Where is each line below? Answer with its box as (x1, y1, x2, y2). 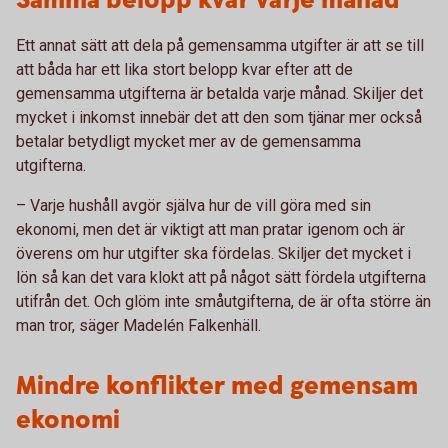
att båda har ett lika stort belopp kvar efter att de (16, 60, 353, 79)
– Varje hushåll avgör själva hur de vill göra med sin (16, 196, 371, 215)
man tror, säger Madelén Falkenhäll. (16, 316, 261, 335)
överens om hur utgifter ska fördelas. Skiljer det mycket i (16, 244, 411, 263)
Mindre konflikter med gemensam (16, 369, 418, 404)
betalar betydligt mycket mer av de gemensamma (16, 132, 361, 151)
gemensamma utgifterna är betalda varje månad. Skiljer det (16, 84, 423, 103)
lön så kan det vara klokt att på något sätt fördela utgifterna (16, 268, 426, 287)
